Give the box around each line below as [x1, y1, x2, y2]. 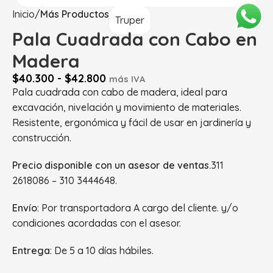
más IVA [109, 73, 145, 85]
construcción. [12, 131, 71, 144]
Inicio [12, 7, 35, 20]
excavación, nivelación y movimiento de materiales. [12, 101, 241, 113]
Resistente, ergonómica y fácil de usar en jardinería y [12, 116, 251, 129]
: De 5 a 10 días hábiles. [50, 244, 154, 257]
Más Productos [40, 7, 109, 20]
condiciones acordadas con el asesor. [12, 216, 181, 229]
